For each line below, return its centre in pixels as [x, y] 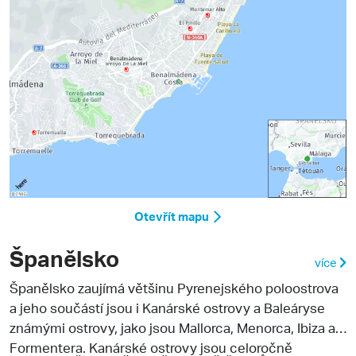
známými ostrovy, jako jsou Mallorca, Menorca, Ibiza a [172, 328]
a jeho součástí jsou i [76, 308]
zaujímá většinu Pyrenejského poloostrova [207, 288]
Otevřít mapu [172, 217]
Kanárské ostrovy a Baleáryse [234, 308]
